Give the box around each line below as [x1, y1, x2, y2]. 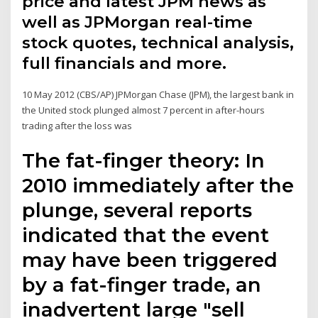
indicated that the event [22, 222, 270, 247]
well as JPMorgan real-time [22, 12, 253, 33]
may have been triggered [22, 247, 278, 272]
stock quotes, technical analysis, [22, 33, 295, 53]
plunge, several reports [22, 197, 253, 222]
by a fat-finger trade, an [22, 272, 262, 297]
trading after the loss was [22, 119, 135, 133]
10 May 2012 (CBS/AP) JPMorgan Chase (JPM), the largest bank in [22, 88, 295, 102]
